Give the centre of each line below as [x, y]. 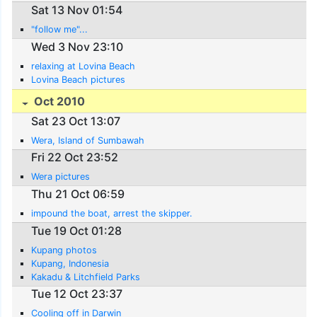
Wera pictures [61, 177]
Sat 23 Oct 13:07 [76, 121]
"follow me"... [60, 29]
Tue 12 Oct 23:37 [77, 294]
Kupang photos [64, 250]
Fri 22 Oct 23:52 [75, 157]
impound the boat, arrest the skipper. [112, 213]
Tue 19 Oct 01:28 [77, 230]
